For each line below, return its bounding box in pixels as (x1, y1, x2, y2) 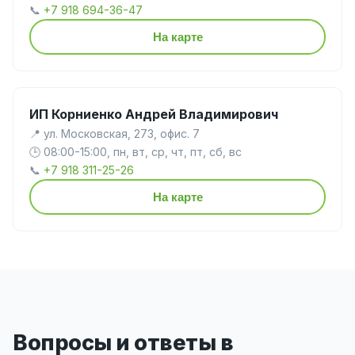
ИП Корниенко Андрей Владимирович (29, 106, 278, 123)
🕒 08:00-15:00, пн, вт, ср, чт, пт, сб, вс (29, 145, 242, 159)
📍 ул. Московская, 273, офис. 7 (29, 127, 200, 141)
